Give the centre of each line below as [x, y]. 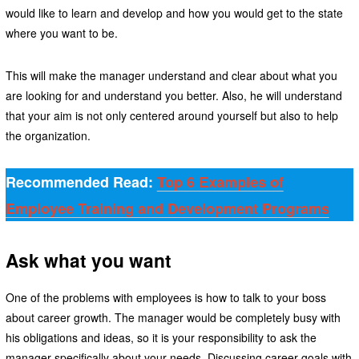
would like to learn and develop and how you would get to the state [174, 12]
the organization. [49, 135]
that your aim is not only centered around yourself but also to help [171, 115]
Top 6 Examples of [220, 182]
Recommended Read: [81, 182]
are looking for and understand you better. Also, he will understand [173, 95]
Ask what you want [88, 260]
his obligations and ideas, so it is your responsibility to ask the [161, 338]
